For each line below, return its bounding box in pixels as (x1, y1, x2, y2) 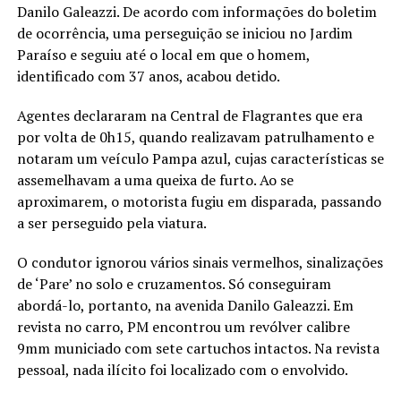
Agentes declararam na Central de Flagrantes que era (16, 106, 363, 125)
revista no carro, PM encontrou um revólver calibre (16, 317, 350, 337)
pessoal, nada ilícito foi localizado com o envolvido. (16, 360, 348, 380)
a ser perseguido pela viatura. (16, 213, 207, 233)
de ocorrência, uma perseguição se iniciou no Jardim (16, 23, 353, 43)
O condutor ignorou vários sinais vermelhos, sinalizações (16, 252, 383, 272)
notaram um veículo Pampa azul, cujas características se (16, 149, 384, 168)
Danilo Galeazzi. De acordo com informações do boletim (16, 2, 377, 21)
